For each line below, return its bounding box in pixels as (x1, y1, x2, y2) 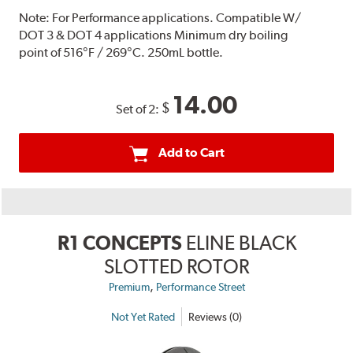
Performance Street (155, 281, 245, 294)
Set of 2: (116, 102, 162, 117)
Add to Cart (158, 145, 225, 161)
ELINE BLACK (185, 231, 296, 255)
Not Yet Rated (111, 310, 175, 323)
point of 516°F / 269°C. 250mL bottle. (19, 45, 224, 61)
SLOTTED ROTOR (104, 255, 249, 279)
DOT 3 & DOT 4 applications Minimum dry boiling (19, 28, 288, 43)
